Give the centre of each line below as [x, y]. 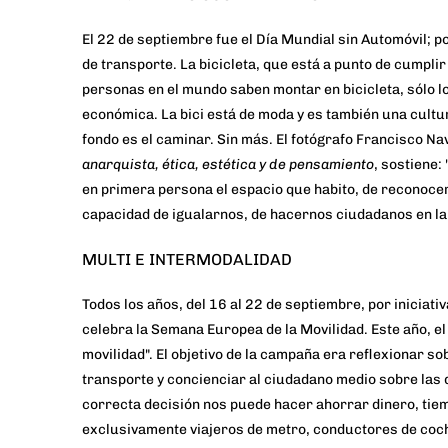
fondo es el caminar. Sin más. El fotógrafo [219, 140]
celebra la [116, 330]
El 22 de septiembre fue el [169, 40]
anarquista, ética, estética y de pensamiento [228, 165]
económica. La [131, 115]
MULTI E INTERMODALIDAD [187, 260]
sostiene [409, 165]
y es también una [352, 115]
